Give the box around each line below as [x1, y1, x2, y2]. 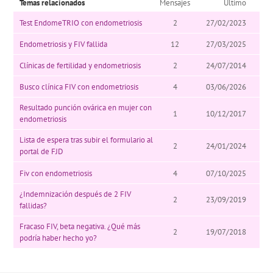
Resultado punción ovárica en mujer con [19, 102, 152, 113]
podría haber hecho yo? [19, 232, 97, 243]
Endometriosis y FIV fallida [19, 38, 108, 49]
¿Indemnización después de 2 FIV [19, 188, 132, 199]
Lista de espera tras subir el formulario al [19, 135, 154, 146]
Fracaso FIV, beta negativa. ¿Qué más [19, 221, 141, 232]
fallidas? [19, 200, 48, 211]
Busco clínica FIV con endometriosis [19, 82, 139, 93]
